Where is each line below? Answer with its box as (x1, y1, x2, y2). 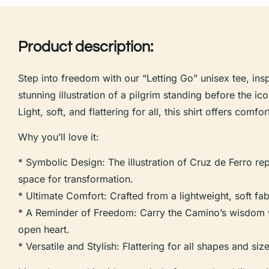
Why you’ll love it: (18, 130, 99, 143)
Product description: (18, 38, 153, 55)
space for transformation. (18, 173, 133, 186)
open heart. (18, 223, 70, 236)
